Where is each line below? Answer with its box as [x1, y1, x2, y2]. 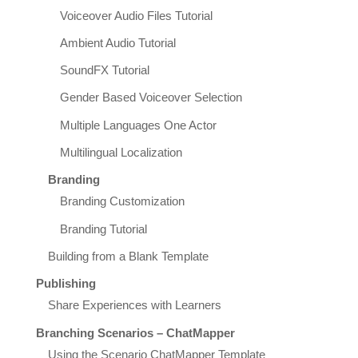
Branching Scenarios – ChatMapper [35, 326, 235, 340]
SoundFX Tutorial [59, 64, 149, 78]
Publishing [35, 277, 96, 291]
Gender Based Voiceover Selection [59, 91, 242, 105]
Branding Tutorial [59, 222, 147, 236]
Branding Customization [59, 195, 185, 209]
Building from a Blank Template [47, 250, 209, 264]
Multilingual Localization [59, 146, 182, 160]
